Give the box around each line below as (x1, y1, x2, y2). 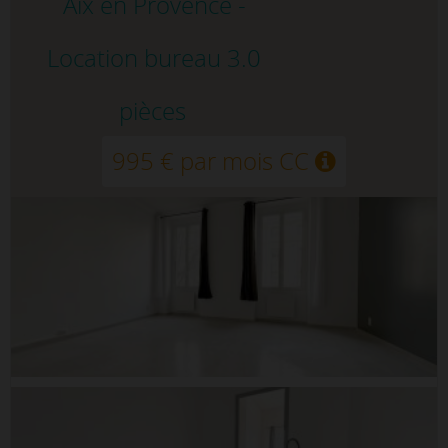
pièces (119, 95, 186, 128)
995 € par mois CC (112, 145, 315, 178)
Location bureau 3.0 (46, 42, 261, 75)
